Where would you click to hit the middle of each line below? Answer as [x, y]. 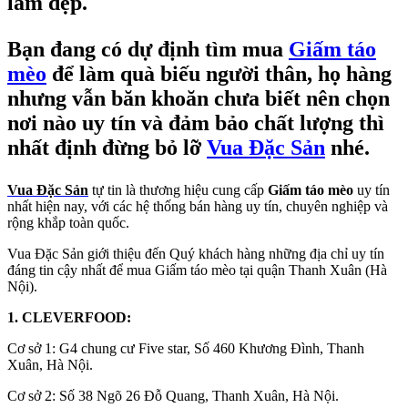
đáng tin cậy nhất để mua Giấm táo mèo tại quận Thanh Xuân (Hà [197, 270]
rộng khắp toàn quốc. [68, 222]
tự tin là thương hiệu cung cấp [178, 189]
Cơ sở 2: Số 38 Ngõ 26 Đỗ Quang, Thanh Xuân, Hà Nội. [173, 395]
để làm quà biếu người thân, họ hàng [219, 73]
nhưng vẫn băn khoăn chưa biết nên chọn [199, 98]
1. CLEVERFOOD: [69, 317]
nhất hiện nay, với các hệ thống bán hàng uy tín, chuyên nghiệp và [198, 206]
